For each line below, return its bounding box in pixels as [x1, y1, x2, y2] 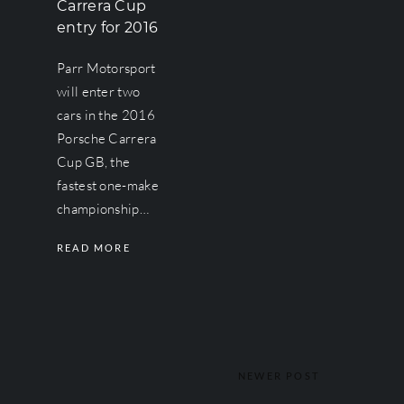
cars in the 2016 [57, 106, 155, 124]
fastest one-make [57, 177, 159, 194]
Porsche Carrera [57, 130, 157, 147]
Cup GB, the [57, 153, 131, 170]
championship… [57, 200, 149, 217]
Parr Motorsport [57, 60, 156, 77]
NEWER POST [238, 370, 319, 381]
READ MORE [57, 242, 131, 253]
